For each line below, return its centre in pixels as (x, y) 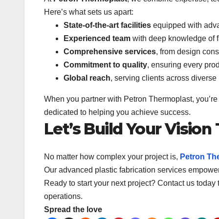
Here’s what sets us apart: (89, 12)
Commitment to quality (105, 65)
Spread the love (73, 209)
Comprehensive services (110, 52)
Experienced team (97, 39)
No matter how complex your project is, (112, 156)
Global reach (87, 78)
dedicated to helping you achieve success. (117, 112)
